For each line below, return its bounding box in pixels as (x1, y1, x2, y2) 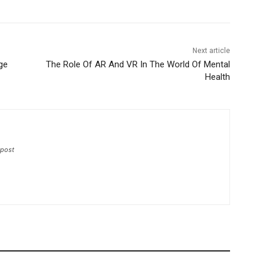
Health (204, 72, 230, 83)
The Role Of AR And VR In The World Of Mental (45, 59, 230, 70)
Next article (192, 46, 230, 55)
